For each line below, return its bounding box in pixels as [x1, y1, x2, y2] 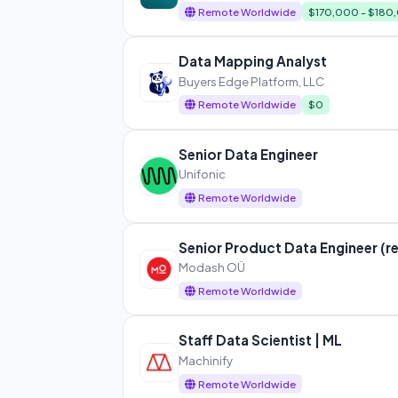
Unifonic [178, 166, 226, 182]
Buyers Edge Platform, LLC [178, 73, 324, 89]
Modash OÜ [178, 259, 245, 275]
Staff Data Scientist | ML [178, 331, 342, 349]
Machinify [178, 352, 233, 368]
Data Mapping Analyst [178, 52, 327, 70]
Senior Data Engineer [178, 145, 318, 163]
